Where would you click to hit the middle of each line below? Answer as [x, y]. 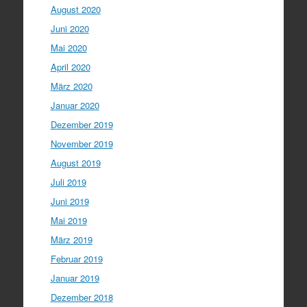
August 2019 [75, 162]
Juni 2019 [70, 201]
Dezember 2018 [82, 297]
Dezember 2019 [82, 124]
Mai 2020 [69, 47]
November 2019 [82, 143]
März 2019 [71, 239]
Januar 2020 [75, 105]
